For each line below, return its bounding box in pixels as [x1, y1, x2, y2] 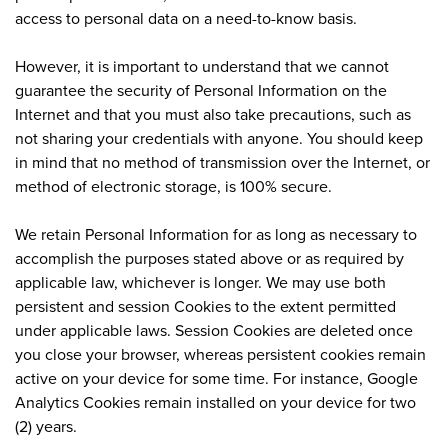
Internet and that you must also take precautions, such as [15, 102, 411, 125]
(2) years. [15, 414, 77, 437]
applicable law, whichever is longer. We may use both [15, 270, 386, 293]
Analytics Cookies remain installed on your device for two [15, 390, 416, 413]
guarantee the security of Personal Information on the [15, 78, 387, 101]
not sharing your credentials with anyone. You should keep [15, 126, 423, 149]
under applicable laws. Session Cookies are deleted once [15, 318, 413, 341]
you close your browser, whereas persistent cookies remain [15, 342, 426, 365]
